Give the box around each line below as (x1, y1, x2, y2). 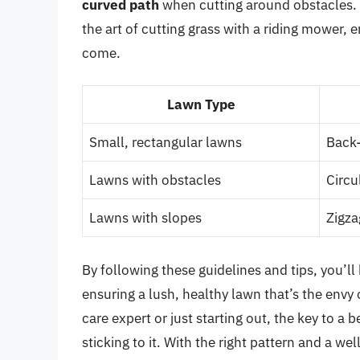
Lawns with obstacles (89, 171, 221, 190)
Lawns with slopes (89, 209, 202, 227)
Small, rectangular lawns (89, 133, 242, 152)
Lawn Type (166, 96, 235, 114)
